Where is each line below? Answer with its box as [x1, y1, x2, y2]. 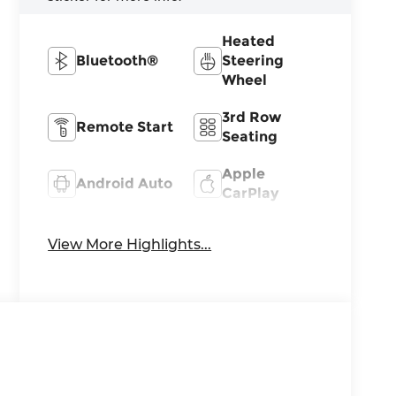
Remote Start [76, 118, 174, 135]
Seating [222, 127, 278, 145]
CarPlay [222, 184, 279, 202]
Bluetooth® [76, 51, 159, 69]
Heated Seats [76, 225, 173, 243]
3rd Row [222, 108, 282, 126]
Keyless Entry [222, 225, 318, 243]
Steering [222, 51, 285, 69]
